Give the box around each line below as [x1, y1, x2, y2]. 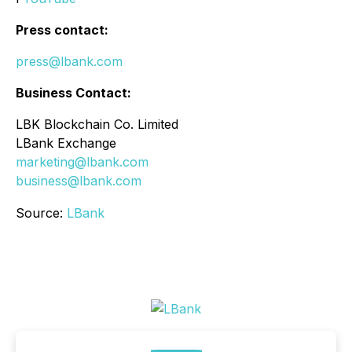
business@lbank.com [16, 173, 141, 189]
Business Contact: [16, 85, 131, 101]
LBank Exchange [16, 135, 116, 152]
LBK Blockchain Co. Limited [16, 116, 178, 133]
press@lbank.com [16, 53, 123, 70]
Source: [16, 205, 67, 222]
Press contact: [16, 22, 108, 38]
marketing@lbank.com [16, 154, 148, 170]
